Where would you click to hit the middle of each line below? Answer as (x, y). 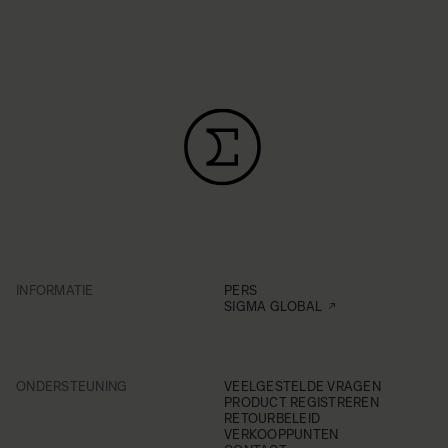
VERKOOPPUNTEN (281, 434)
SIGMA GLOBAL (273, 306)
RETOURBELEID (272, 418)
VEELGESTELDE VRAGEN (302, 386)
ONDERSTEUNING (72, 386)
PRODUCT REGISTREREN (301, 402)
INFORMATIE (55, 290)
